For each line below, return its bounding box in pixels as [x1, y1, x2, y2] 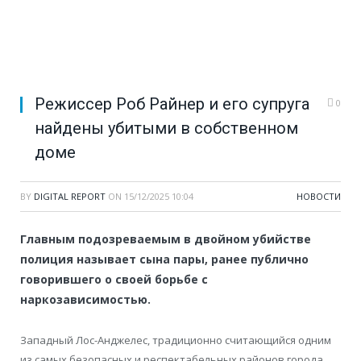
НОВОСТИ [297, 190, 341, 203]
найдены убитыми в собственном [35, 118, 298, 139]
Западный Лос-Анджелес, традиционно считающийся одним [20, 333, 331, 348]
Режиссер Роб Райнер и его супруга [35, 94, 309, 114]
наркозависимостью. [20, 292, 151, 308]
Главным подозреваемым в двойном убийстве [20, 231, 311, 247]
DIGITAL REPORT [34, 190, 106, 203]
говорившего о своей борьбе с [20, 272, 208, 288]
